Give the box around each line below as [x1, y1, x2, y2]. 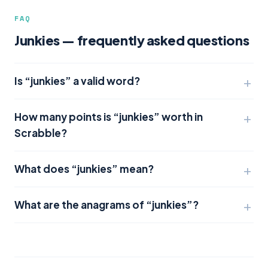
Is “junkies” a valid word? [14, 74, 140, 87]
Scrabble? [14, 126, 67, 139]
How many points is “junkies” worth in [14, 110, 203, 123]
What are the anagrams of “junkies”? [14, 198, 199, 211]
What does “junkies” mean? [14, 162, 154, 175]
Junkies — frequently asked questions [14, 32, 249, 48]
